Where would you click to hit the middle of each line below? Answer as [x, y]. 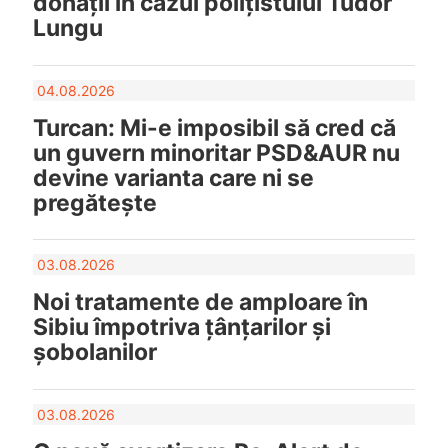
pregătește [94, 202]
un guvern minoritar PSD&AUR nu [216, 152]
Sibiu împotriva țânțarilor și [181, 327]
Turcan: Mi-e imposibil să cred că [214, 127]
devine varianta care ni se [173, 177]
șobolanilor [94, 352]
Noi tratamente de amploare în [200, 302]
